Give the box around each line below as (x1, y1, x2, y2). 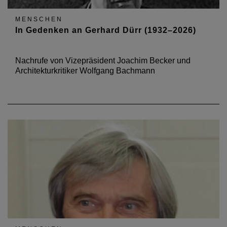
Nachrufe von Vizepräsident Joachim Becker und (15, 56, 191, 65)
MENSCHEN (15, 16, 63, 23)
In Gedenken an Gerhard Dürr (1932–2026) (15, 26, 196, 34)
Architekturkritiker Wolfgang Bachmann (15, 66, 155, 75)
